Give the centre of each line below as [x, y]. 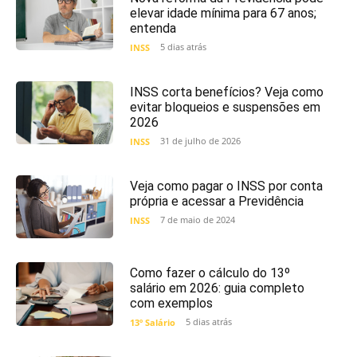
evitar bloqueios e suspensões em [225, 107]
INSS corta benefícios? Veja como [226, 92]
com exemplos [171, 304]
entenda [153, 28]
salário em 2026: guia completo [217, 288]
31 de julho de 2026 [200, 140]
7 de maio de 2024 [197, 219]
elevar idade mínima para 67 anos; [223, 13]
